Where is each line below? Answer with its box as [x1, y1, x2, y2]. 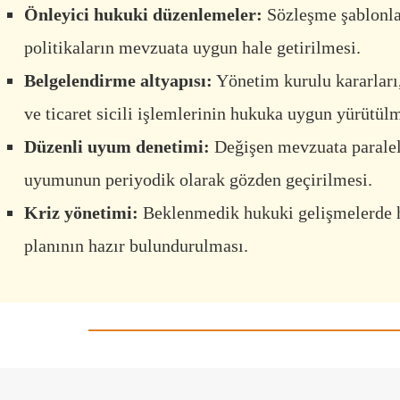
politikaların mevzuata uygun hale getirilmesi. [24, 37, 361, 58]
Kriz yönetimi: [24, 203, 138, 223]
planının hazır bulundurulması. [24, 236, 248, 256]
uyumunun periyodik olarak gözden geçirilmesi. [24, 170, 372, 190]
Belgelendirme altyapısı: [24, 71, 212, 91]
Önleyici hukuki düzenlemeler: [24, 4, 262, 25]
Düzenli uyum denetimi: [24, 137, 210, 157]
